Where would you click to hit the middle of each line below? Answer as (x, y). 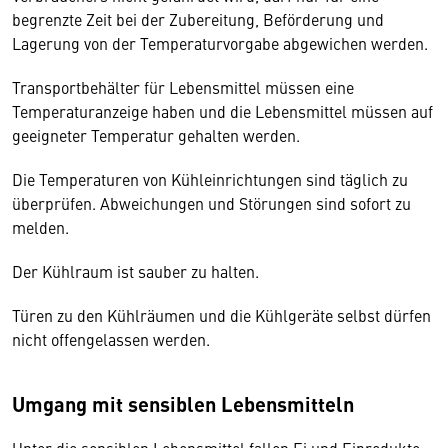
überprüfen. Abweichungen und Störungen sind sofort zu (211, 203)
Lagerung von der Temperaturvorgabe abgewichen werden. (222, 43)
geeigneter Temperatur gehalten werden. (158, 135)
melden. (42, 227)
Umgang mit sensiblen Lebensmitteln (185, 403)
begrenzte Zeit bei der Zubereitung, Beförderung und (198, 19)
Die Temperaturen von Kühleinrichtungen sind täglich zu (210, 179)
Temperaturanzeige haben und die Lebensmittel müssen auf (222, 111)
